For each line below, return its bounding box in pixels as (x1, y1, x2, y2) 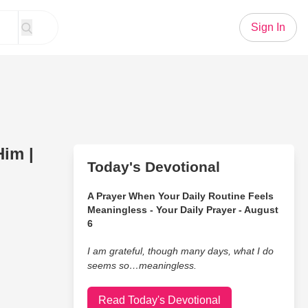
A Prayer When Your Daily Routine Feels (87, 190, 274, 201)
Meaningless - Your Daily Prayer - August (87, 204, 278, 215)
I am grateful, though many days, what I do (87, 245, 274, 256)
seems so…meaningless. (87, 260, 197, 271)
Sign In (251, 21, 285, 33)
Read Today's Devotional (98, 294, 221, 306)
